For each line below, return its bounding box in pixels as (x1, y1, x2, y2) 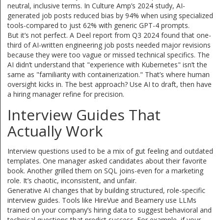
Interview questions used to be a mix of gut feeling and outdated (7, 146, 213, 156)
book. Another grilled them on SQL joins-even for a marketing (7, 165, 203, 175)
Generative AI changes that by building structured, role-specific (7, 185, 205, 195)
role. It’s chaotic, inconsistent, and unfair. (7, 175, 137, 185)
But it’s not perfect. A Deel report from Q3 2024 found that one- (7, 30, 211, 40)
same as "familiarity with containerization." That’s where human (7, 69, 210, 79)
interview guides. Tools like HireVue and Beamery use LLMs (7, 195, 196, 205)
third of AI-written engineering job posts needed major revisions (7, 40, 211, 50)
